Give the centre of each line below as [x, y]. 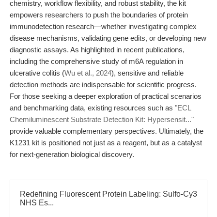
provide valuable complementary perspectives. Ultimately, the [107, 131]
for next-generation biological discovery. [72, 154]
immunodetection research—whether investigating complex [103, 26]
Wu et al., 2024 [88, 73]
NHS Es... [37, 203]
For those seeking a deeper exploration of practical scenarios [106, 96]
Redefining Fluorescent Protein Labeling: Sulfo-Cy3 [108, 194]
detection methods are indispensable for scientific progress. [103, 85]
